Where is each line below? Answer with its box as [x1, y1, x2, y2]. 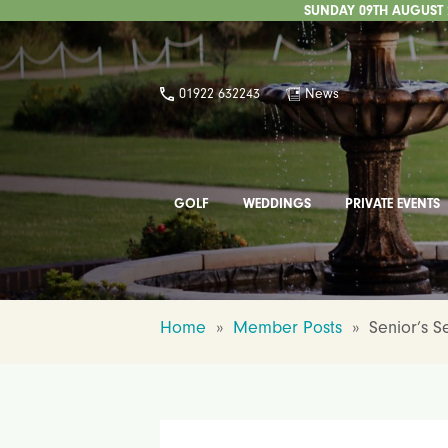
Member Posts [233, 317, 342, 338]
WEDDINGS [243, 195, 312, 212]
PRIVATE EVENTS [345, 195, 441, 212]
